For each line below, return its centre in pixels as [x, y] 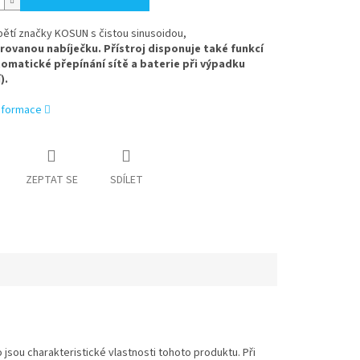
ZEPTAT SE [51, 180]
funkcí [247, 49]
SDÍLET [126, 180]
